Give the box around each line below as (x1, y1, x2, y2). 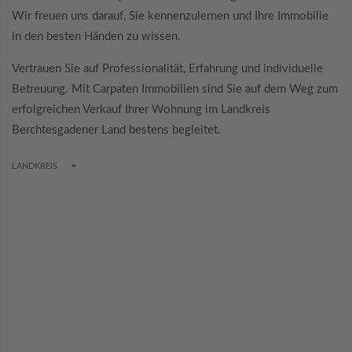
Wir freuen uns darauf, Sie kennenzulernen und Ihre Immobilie (12, 10, 328, 23)
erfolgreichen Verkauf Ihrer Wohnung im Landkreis (12, 104, 270, 116)
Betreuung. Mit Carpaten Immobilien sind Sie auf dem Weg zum (12, 83, 338, 96)
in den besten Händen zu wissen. (12, 31, 181, 43)
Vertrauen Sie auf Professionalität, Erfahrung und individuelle (12, 63, 323, 75)
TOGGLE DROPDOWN (69, 160, 159, 170)
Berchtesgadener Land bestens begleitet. (12, 124, 221, 137)
